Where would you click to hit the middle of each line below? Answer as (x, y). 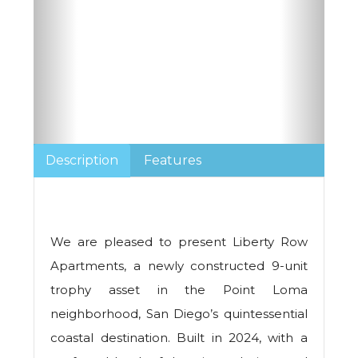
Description (82, 161)
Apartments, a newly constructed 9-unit (179, 266)
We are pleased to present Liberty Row (179, 242)
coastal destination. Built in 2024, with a (179, 338)
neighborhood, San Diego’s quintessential (179, 314)
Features (173, 161)
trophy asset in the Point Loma (179, 290)
